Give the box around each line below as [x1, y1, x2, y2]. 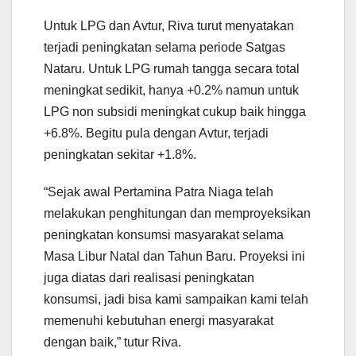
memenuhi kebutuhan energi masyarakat [44, 313, 273, 327]
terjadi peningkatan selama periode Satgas [44, 40, 285, 54]
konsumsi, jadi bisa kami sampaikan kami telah [44, 292, 308, 306]
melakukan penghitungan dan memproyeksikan [44, 206, 311, 220]
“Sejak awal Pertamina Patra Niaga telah [44, 184, 273, 199]
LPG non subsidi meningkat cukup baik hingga [44, 104, 306, 118]
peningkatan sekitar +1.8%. [44, 147, 196, 161]
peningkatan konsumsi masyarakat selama [44, 227, 284, 242]
